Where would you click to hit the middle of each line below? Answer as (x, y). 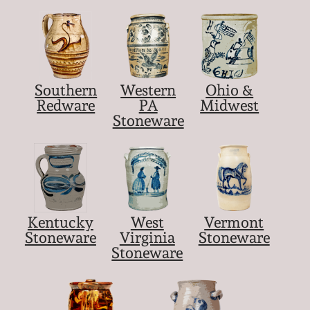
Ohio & (230, 90)
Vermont (234, 222)
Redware (66, 105)
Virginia (147, 238)
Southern (66, 90)
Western (148, 90)
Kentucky (60, 222)
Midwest (230, 105)
